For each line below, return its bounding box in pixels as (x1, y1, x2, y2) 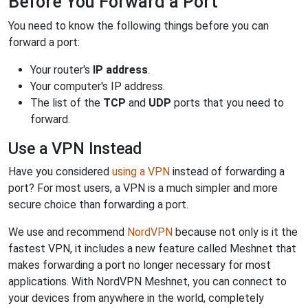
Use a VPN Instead (8, 139, 142, 158)
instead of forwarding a (170, 165, 285, 178)
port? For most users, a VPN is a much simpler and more (8, 181, 278, 195)
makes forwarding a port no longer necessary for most (8, 258, 271, 272)
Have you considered (8, 165, 112, 178)
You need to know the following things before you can (8, 19, 269, 32)
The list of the (30, 96, 103, 109)
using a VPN (112, 165, 170, 178)
